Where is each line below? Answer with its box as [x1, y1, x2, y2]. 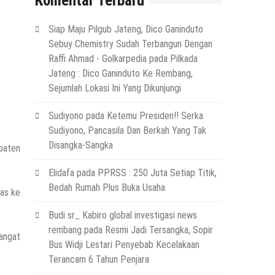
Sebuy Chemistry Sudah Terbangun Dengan [48, 38, 212, 50]
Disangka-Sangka [48, 139, 113, 152]
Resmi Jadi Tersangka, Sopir [104, 224, 213, 236]
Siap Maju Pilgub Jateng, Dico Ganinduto [48, 23, 203, 36]
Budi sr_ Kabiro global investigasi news [48, 209, 197, 222]
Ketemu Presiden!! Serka [106, 110, 203, 122]
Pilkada [169, 53, 198, 65]
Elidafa [48, 167, 74, 179]
